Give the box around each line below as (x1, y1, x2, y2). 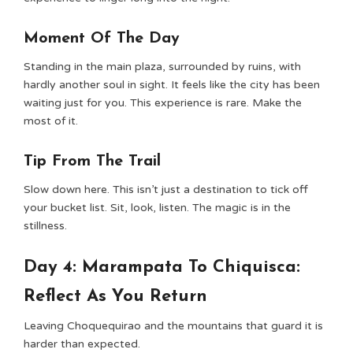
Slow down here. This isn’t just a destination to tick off (24, 183, 308, 196)
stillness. (24, 219, 67, 232)
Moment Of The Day (24, 31, 180, 46)
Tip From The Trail (24, 154, 161, 169)
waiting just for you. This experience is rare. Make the (24, 96, 302, 110)
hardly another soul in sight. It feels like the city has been (24, 78, 320, 91)
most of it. (24, 114, 81, 128)
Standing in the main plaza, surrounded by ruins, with (24, 60, 301, 73)
